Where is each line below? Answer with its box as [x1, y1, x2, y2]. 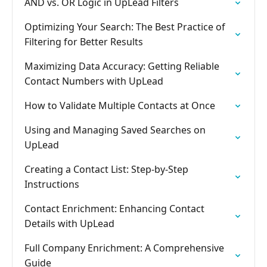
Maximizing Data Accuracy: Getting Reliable [24, 60, 219, 73]
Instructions [24, 178, 79, 191]
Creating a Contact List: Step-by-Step [24, 163, 188, 176]
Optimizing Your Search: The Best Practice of [24, 20, 225, 33]
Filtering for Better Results [24, 35, 143, 48]
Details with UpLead [24, 217, 114, 230]
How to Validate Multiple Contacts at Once [24, 99, 215, 112]
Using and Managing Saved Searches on [24, 123, 206, 136]
